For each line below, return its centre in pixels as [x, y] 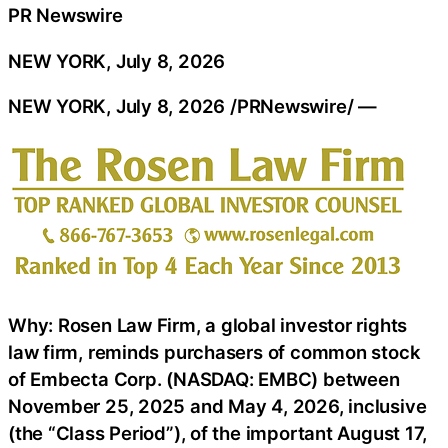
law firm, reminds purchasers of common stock [214, 352]
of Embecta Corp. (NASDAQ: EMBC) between [204, 379]
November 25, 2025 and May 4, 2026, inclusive [217, 406]
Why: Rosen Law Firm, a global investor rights [208, 325]
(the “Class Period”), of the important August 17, [218, 433]
